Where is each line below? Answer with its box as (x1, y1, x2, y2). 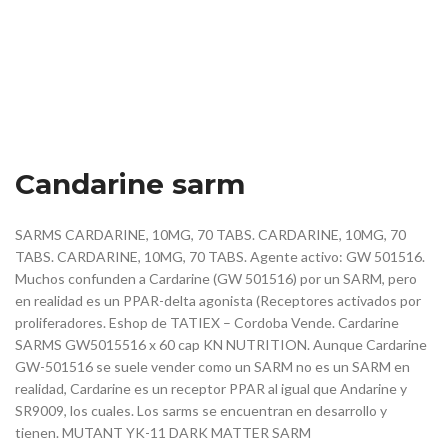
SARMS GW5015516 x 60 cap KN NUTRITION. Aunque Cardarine (15, 336, 427, 354)
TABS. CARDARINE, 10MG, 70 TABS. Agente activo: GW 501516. (15, 248, 425, 266)
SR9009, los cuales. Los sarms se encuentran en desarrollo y (15, 402, 387, 420)
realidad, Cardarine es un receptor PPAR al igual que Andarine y (15, 380, 407, 398)
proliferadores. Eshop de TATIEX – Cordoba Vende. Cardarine (15, 314, 399, 332)
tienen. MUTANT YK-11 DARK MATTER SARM (15, 424, 311, 442)
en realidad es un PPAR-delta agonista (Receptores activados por (15, 292, 421, 310)
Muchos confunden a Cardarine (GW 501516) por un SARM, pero (15, 270, 417, 288)
